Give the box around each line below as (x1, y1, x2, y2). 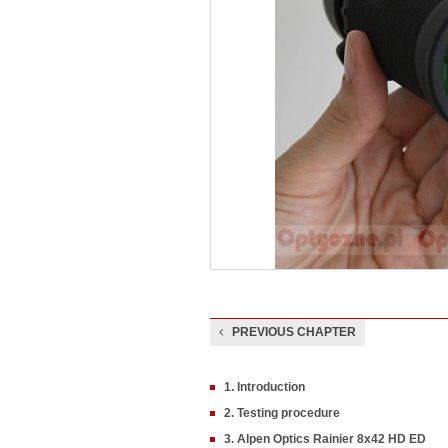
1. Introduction (224, 380, 305, 394)
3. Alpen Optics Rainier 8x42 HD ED (224, 432, 426, 446)
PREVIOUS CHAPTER (232, 325, 356, 339)
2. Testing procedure (224, 406, 340, 420)
